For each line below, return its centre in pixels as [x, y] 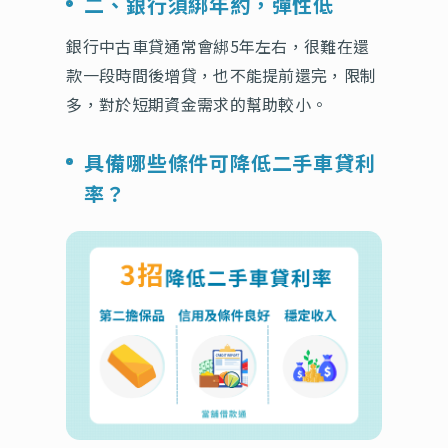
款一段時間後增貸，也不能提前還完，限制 [221, 75]
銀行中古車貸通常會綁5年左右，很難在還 [218, 46]
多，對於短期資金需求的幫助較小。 [197, 104]
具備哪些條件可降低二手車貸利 [230, 163]
